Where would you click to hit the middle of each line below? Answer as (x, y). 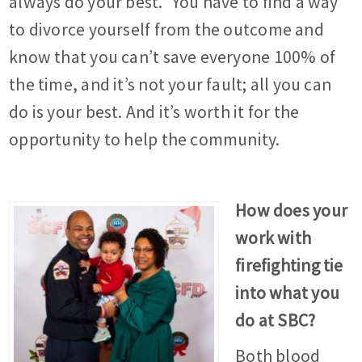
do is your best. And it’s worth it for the (154, 112)
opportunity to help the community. (145, 140)
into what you (288, 293)
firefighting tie (289, 266)
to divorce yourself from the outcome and (166, 30)
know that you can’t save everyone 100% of (173, 57)
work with (274, 238)
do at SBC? (276, 321)
